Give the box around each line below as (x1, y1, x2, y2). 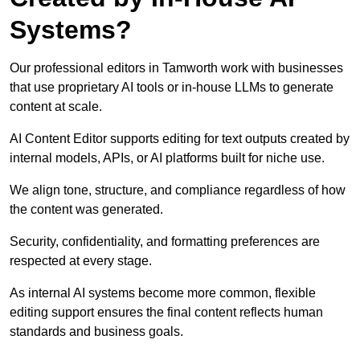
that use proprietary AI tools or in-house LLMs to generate (10, 80, 333, 95)
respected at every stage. (10, 254, 152, 268)
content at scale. (10, 100, 102, 114)
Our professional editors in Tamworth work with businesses (10, 61, 343, 76)
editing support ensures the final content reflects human (10, 305, 323, 320)
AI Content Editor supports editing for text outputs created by (10, 132, 350, 146)
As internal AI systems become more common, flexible (10, 286, 316, 301)
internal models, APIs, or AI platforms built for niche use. (10, 151, 325, 166)
